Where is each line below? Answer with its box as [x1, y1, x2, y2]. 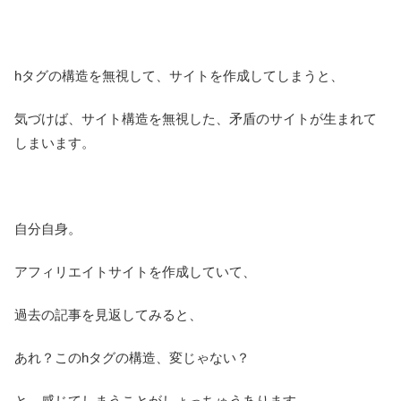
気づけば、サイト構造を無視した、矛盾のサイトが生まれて [14, 110, 377, 126]
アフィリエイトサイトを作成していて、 [14, 263, 256, 279]
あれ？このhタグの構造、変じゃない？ [14, 349, 250, 365]
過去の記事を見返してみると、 [14, 306, 202, 322]
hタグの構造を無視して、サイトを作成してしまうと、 [14, 67, 344, 83]
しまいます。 [14, 134, 95, 150]
